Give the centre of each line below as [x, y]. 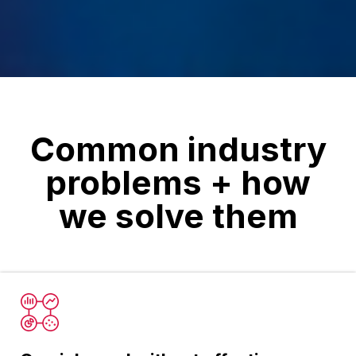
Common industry [178, 149]
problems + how [178, 182]
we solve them [178, 215]
